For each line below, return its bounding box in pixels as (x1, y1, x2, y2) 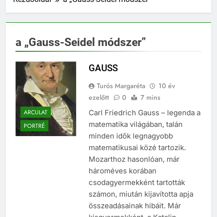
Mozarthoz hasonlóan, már (88, 155, 180, 164)
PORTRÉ (24, 121, 45, 130)
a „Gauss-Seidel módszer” (15, 35, 146, 49)
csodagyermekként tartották (88, 178, 185, 187)
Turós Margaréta (96, 81, 145, 91)
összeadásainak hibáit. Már (88, 201, 181, 211)
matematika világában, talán (88, 120, 183, 129)
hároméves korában (88, 166, 156, 176)
